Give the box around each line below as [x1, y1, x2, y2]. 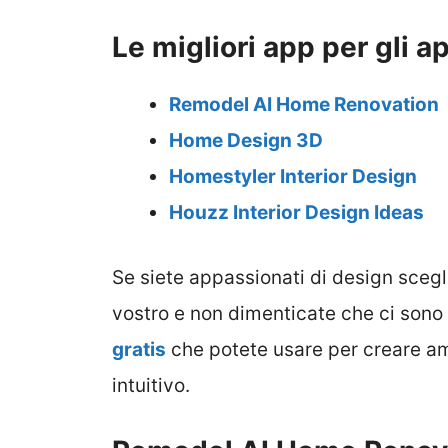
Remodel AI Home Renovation [169, 93, 439, 117]
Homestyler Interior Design [169, 165, 417, 189]
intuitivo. [112, 373, 190, 397]
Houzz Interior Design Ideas [169, 201, 424, 225]
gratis [112, 337, 166, 361]
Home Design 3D [169, 129, 323, 153]
